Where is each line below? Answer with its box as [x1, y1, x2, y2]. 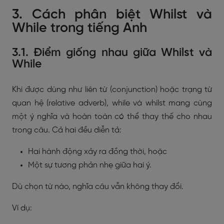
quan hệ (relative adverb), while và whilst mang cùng [12, 99, 212, 107]
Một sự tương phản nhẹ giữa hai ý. [28, 161, 151, 169]
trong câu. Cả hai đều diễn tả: [12, 126, 121, 134]
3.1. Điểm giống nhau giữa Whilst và [12, 47, 212, 59]
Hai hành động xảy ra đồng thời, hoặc [28, 147, 167, 156]
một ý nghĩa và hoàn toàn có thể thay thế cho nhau [12, 112, 212, 121]
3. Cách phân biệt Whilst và [12, 7, 212, 22]
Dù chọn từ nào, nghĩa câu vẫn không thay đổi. [12, 182, 183, 191]
